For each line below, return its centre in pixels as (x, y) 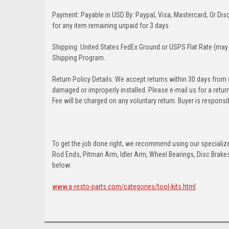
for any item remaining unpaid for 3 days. (111, 25)
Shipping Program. (79, 58)
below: (62, 165)
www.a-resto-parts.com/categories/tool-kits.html (124, 186)
